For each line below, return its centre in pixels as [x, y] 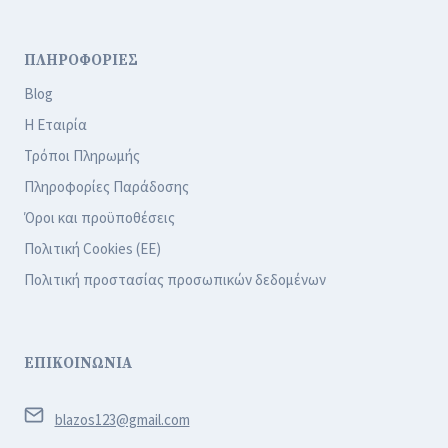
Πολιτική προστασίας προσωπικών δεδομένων [175, 280]
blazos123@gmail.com [122, 420]
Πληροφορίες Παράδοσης [106, 187]
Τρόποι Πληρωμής [82, 156]
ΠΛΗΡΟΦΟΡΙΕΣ [81, 60]
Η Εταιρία [55, 125]
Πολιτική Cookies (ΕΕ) [92, 249]
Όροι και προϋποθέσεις [99, 218]
